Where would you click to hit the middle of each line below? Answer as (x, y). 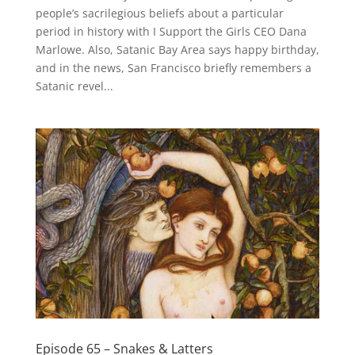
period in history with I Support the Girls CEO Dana (171, 32)
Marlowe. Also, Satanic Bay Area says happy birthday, (177, 50)
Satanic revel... (74, 86)
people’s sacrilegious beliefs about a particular (159, 13)
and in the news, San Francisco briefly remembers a (173, 68)
